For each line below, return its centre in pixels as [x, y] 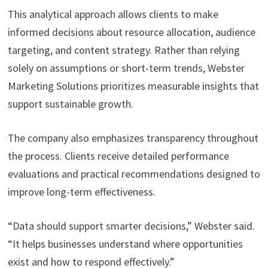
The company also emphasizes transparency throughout [133, 138]
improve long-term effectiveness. [81, 192]
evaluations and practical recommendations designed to [134, 174]
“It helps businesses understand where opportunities [125, 244]
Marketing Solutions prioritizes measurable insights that [133, 86]
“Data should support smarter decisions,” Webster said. [131, 226]
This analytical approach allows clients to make [113, 14]
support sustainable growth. [70, 104]
